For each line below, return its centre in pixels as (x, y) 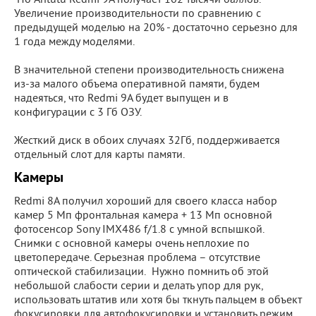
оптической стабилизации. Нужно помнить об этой (141, 273)
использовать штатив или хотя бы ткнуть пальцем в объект (158, 301)
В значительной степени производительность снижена (149, 71)
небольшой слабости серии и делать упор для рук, (139, 287)
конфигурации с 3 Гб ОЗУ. (78, 113)
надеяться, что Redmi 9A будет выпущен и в (121, 99)
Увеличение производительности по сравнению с (138, 14)
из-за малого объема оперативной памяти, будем (137, 85)
